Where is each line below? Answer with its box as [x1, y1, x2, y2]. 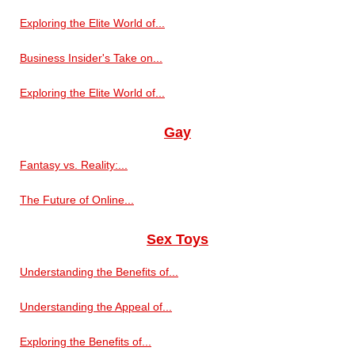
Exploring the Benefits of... [20, 335, 151, 348]
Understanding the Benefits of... [20, 265, 178, 278]
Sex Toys [147, 231, 208, 247]
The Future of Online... [20, 193, 134, 206]
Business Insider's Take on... [20, 52, 162, 64]
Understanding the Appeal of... [20, 300, 172, 313]
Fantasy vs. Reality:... [20, 158, 128, 171]
